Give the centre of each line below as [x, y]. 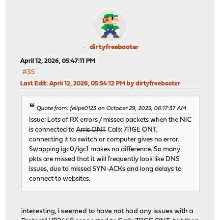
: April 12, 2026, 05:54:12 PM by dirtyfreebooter [113, 83]
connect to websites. [60, 179]
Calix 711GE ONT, [132, 130]
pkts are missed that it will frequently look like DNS [105, 160]
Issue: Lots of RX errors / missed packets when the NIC [110, 120]
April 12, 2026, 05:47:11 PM [58, 61]
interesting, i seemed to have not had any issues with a [108, 212]
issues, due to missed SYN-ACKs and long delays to [106, 169]
